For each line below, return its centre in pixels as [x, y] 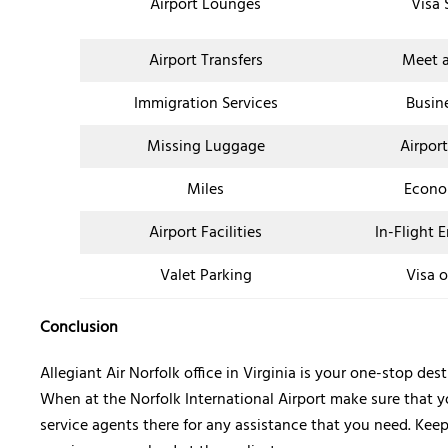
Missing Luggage [205, 147]
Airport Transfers [205, 61]
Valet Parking [205, 276]
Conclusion [81, 328]
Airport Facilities [205, 233]
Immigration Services [205, 104]
